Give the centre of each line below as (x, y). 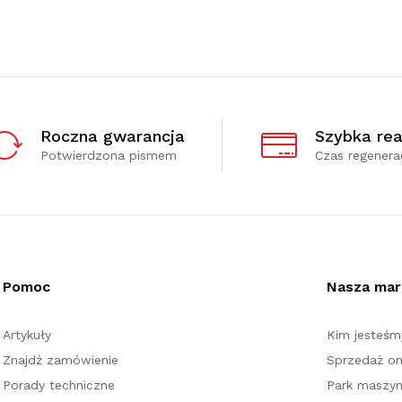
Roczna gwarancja (112, 135)
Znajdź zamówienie (61, 359)
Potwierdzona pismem (108, 155)
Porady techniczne (59, 385)
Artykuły (27, 334)
